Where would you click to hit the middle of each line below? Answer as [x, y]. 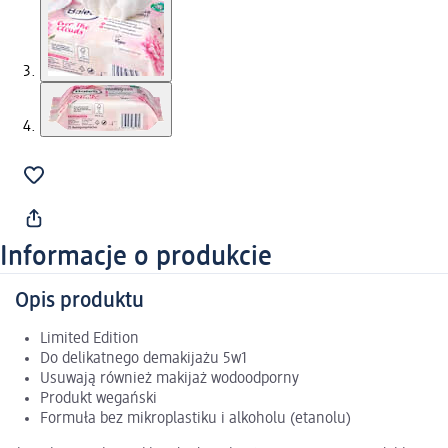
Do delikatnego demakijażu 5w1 [143, 359]
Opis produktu [79, 301]
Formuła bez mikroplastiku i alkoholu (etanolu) [195, 419]
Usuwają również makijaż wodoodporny [169, 379]
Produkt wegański [98, 399]
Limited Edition [89, 339]
